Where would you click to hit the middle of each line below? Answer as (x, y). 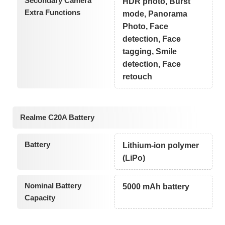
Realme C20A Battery (57, 118)
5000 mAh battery (156, 187)
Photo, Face (146, 27)
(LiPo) (134, 158)
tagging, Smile (150, 52)
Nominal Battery (53, 186)
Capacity (40, 198)
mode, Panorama (155, 14)
